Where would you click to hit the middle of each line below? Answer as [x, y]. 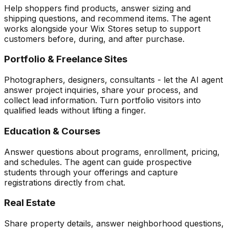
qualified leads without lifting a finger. [75, 111]
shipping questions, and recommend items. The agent [107, 18]
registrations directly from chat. [65, 182]
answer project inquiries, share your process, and [101, 90]
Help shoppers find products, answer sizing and [97, 8]
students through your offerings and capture [91, 172]
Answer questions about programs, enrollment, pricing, [112, 152]
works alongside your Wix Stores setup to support [102, 28]
